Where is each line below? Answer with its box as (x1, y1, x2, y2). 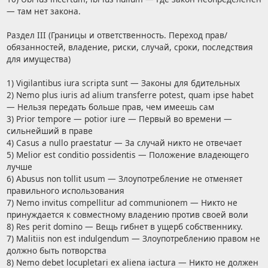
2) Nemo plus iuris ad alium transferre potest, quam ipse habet (6, 89, 254, 101)
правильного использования (6, 185, 124, 197)
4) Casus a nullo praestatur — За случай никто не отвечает (6, 137, 242, 149)
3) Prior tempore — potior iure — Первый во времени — (6, 113, 232, 125)
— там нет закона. (6, 5, 81, 17)
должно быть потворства (6, 245, 106, 257)
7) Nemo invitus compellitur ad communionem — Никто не (6, 197, 237, 209)
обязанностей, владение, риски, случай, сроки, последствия (6, 41, 253, 53)
